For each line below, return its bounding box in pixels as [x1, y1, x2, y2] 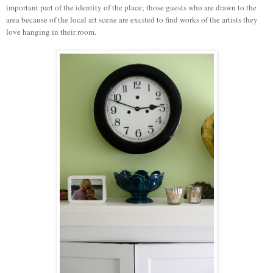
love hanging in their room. [6, 26, 99, 37]
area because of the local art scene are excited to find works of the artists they [6, 13, 258, 25]
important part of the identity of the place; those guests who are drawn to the [6, 1, 257, 13]
